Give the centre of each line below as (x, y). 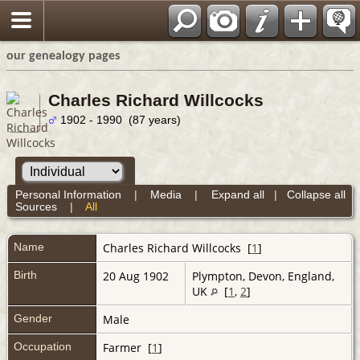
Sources (36, 206)
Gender (33, 318)
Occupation (43, 346)
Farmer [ (127, 347)
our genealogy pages (63, 56)
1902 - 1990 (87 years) (119, 120)
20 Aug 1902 (137, 276)
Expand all (238, 194)
